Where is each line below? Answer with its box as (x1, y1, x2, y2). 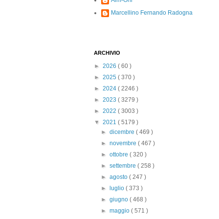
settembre (109, 162, 138, 169)
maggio (109, 207, 131, 214)
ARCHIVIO (94, 50, 120, 56)
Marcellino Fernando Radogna (111, 9, 193, 16)
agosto (109, 174, 130, 180)
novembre (109, 140, 138, 147)
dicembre (109, 129, 136, 135)
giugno (109, 196, 130, 203)
